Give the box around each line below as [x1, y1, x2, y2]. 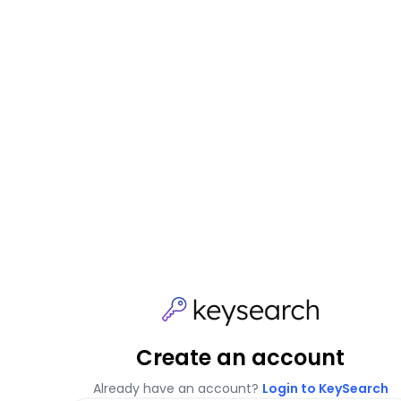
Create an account [136, 343, 346, 372]
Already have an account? [92, 380, 262, 397]
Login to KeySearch [261, 380, 388, 397]
